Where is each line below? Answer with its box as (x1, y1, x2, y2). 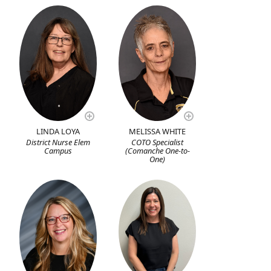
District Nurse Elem (26, 137, 91, 148)
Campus (44, 145, 73, 157)
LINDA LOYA (36, 126, 80, 137)
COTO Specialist (131, 137, 184, 148)
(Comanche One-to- (125, 145, 190, 157)
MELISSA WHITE (129, 126, 186, 137)
